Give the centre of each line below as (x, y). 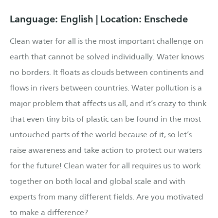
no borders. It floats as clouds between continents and (107, 72)
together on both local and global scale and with (98, 181)
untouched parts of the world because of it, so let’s (101, 135)
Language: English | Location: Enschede (99, 19)
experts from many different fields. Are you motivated (107, 197)
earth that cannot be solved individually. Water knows (107, 57)
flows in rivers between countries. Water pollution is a (106, 88)
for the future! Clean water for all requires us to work (105, 166)
